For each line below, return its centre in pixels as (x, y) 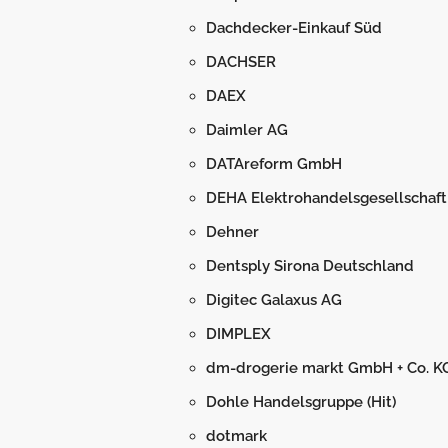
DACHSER (241, 62)
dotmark (236, 436)
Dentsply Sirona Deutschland (310, 266)
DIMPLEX (238, 334)
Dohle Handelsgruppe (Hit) (301, 402)
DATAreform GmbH (274, 164)
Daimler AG (247, 130)
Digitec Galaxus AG (274, 300)
